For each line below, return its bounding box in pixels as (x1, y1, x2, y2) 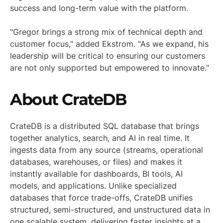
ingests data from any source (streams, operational (10, 145, 203, 155)
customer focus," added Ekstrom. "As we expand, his (10, 39, 209, 49)
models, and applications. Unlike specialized (10, 181, 177, 191)
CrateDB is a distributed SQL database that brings (10, 121, 199, 131)
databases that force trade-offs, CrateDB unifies (10, 193, 193, 203)
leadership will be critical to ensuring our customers (10, 51, 205, 61)
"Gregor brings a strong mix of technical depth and (10, 27, 203, 37)
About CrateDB (10, 89, 126, 109)
